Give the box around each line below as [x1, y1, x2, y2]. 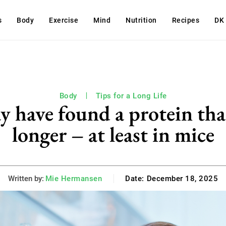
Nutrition [126, 16, 157, 24]
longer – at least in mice [12, 121, 214, 148]
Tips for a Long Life [95, 91, 167, 100]
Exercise [49, 16, 79, 24]
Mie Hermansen [45, 174, 102, 183]
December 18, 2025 [146, 174, 218, 184]
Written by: [8, 174, 44, 183]
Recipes [172, 16, 200, 24]
